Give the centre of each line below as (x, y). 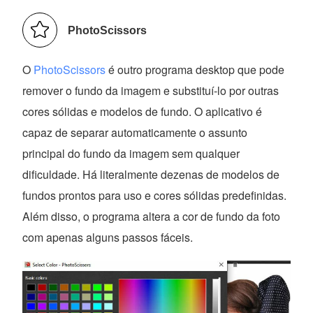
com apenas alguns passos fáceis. (108, 238)
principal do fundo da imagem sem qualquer (131, 154)
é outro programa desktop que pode (195, 70)
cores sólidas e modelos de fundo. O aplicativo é (143, 112)
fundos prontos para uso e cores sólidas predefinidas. (155, 196)
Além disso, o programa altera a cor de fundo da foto (152, 217)
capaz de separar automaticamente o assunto (135, 133)
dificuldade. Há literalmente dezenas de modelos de (151, 175)
